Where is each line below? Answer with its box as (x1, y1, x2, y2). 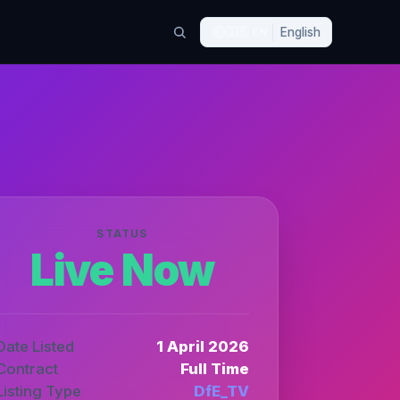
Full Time (180, 359, 249, 378)
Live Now (29, 243, 215, 296)
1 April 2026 (156, 337, 249, 355)
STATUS (96, 226, 148, 240)
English (280, 24, 321, 39)
